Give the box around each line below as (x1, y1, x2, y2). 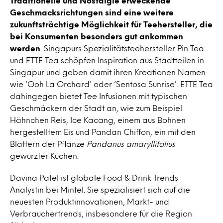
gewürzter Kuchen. (10, 152, 79, 159)
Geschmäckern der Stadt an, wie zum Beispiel (10, 105, 182, 111)
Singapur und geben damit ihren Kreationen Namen (10, 69, 206, 75)
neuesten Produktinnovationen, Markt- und (10, 198, 169, 205)
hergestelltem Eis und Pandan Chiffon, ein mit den (10, 128, 196, 135)
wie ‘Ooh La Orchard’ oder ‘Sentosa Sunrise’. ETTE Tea (10, 81, 213, 87)
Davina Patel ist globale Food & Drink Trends (10, 174, 178, 181)
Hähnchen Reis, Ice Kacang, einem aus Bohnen (10, 116, 186, 123)
